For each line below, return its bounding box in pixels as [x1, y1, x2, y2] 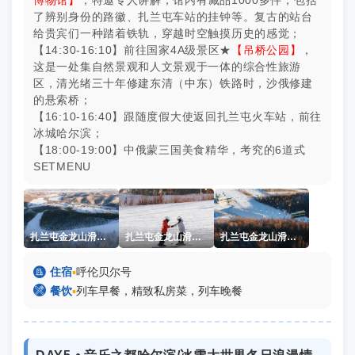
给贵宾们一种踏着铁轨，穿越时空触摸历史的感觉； [33, 27, 302, 40]
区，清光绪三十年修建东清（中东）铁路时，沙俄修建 [33, 77, 313, 90]
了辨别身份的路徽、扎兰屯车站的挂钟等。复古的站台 [33, 10, 313, 23]
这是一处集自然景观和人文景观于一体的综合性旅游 [33, 60, 302, 73]
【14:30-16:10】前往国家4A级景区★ [33, 44, 232, 56]
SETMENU [33, 160, 95, 173]
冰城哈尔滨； [33, 127, 104, 139]
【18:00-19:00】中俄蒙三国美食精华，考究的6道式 [33, 143, 306, 156]
